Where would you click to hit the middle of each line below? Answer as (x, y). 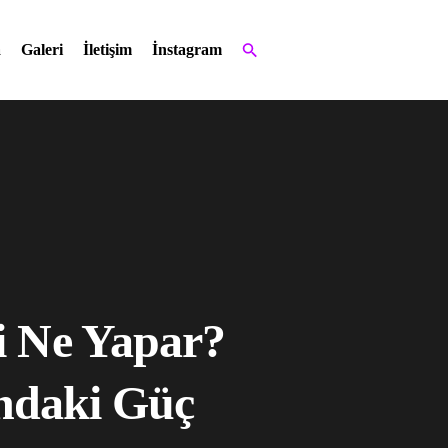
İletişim (107, 49)
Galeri (41, 49)
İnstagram (186, 49)
